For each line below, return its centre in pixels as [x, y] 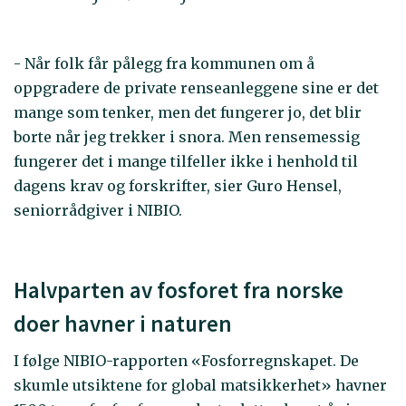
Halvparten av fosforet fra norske [179, 290]
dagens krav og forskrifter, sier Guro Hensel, [178, 186]
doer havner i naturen [123, 323]
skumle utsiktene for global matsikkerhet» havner [200, 386]
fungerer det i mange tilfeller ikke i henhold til [186, 162]
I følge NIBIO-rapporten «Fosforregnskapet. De [186, 361]
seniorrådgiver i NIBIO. [98, 211]
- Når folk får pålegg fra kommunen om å [164, 64]
